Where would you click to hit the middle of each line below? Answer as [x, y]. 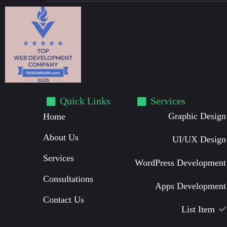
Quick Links [85, 101]
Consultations [68, 179]
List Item [198, 210]
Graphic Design [197, 116]
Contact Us [64, 200]
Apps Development [191, 186]
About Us [61, 138]
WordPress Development [180, 163]
